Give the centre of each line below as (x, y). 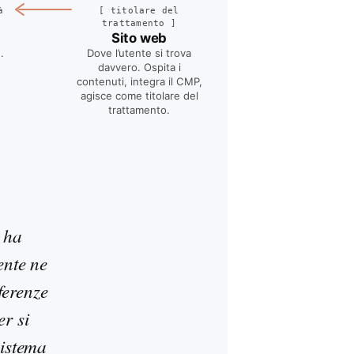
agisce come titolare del (139, 95)
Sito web (139, 38)
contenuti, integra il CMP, (139, 81)
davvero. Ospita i (139, 67)
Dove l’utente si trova (139, 53)
